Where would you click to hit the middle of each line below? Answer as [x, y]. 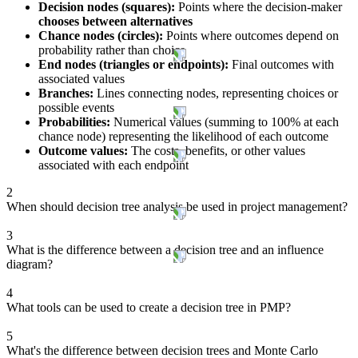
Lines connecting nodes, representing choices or [217, 93]
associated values [82, 79]
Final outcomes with [281, 65]
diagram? [30, 265]
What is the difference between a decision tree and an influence [165, 250]
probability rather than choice [112, 50]
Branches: [68, 93]
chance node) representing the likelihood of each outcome [183, 137]
